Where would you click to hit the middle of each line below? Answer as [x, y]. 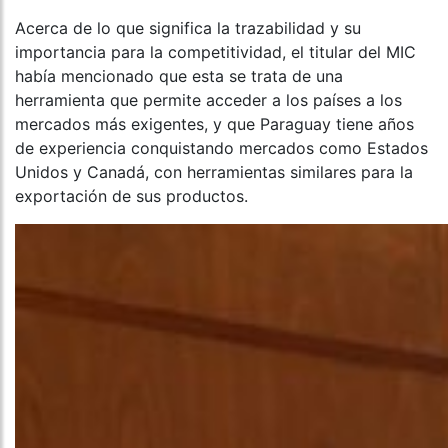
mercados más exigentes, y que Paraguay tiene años [214, 124]
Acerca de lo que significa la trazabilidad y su [188, 28]
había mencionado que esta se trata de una [179, 76]
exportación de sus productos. [131, 196]
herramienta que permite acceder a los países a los [208, 100]
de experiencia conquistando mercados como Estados [221, 148]
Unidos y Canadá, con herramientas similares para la [214, 172]
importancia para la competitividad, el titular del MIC [215, 52]
